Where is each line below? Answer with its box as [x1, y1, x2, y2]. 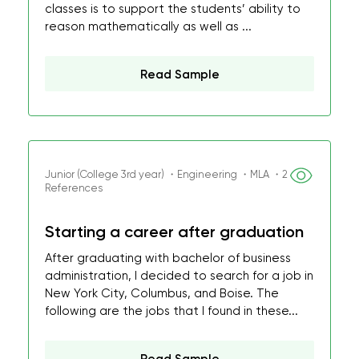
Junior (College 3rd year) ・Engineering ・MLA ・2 [45, 168, 288, 180]
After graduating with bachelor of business [45, 251, 291, 265]
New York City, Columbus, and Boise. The [45, 286, 279, 301]
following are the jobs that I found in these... [45, 304, 298, 318]
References [45, 182, 103, 194]
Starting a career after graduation [45, 222, 304, 241]
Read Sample [139, 67, 220, 82]
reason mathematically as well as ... [45, 19, 252, 34]
